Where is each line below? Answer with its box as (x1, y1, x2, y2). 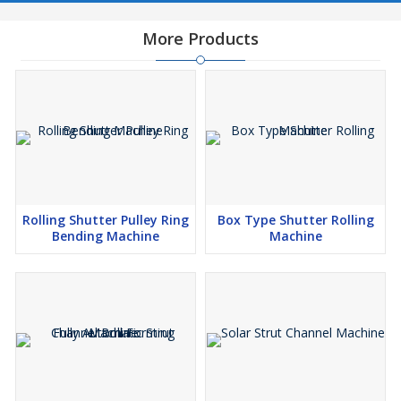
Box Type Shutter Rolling (217, 211, 374, 229)
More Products (142, 28, 259, 50)
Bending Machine (52, 227, 159, 245)
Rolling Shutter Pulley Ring (22, 211, 189, 229)
